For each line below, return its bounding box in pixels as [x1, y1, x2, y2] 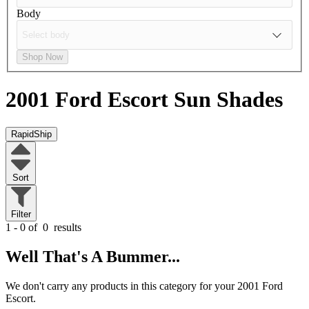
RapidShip [11, 129, 52, 140]
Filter [11, 208, 31, 219]
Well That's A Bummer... [6, 247, 180, 266]
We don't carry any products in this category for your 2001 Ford [6, 279, 283, 292]
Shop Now [22, 51, 63, 62]
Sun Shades [174, 87, 283, 112]
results [51, 221, 81, 233]
